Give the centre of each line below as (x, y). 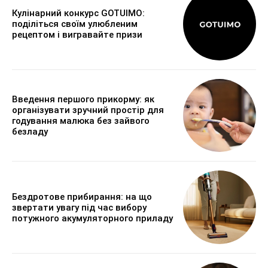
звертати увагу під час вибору (79, 207)
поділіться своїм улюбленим (75, 24)
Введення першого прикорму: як (83, 100)
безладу (30, 132)
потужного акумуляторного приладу (92, 218)
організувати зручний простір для (88, 110)
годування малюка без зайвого (81, 121)
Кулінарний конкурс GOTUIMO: (78, 13)
